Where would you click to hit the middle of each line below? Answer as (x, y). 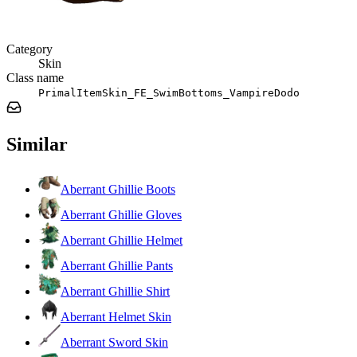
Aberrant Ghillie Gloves (121, 214)
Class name (35, 77)
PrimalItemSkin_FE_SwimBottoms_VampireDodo (169, 92)
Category (29, 49)
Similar (37, 144)
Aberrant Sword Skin (114, 342)
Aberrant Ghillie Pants (117, 265)
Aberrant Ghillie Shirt (115, 291)
